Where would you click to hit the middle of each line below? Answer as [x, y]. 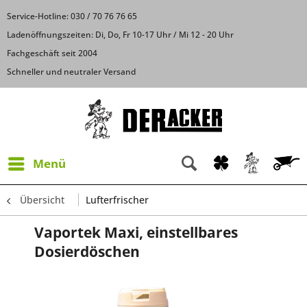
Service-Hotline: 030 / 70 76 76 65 [72, 16]
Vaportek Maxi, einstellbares [136, 232]
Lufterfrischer [117, 199]
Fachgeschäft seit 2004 [52, 53]
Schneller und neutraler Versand [71, 72]
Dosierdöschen [87, 251]
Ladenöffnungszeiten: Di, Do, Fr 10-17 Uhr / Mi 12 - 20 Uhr [120, 35]
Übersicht [42, 199]
